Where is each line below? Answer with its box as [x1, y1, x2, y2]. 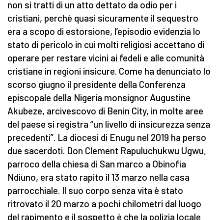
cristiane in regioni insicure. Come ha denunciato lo [7, 65, 211, 77]
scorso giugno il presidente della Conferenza [7, 79, 186, 90]
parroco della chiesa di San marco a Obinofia [7, 158, 186, 170]
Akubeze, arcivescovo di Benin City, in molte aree [7, 105, 203, 117]
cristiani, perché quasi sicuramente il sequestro [7, 12, 198, 24]
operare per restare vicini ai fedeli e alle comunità [7, 52, 204, 64]
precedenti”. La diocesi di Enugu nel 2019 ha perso [7, 132, 206, 143]
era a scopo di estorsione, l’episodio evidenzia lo [7, 26, 200, 37]
